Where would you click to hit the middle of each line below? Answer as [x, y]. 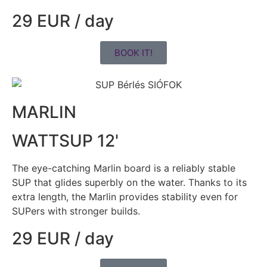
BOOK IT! [133, 53]
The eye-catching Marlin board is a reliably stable [124, 168]
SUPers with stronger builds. [76, 211]
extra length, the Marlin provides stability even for [125, 197]
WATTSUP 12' [65, 141]
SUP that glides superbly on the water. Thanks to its [129, 183]
